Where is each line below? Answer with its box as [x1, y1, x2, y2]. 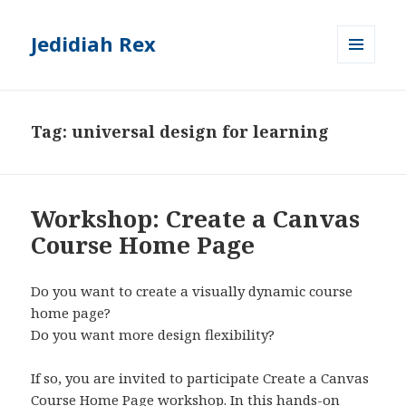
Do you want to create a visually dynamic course [31, 282, 353, 301]
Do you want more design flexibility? [31, 325, 275, 344]
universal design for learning [72, 121, 330, 143]
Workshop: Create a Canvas [31, 202, 361, 236]
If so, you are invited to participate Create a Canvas [31, 369, 370, 388]
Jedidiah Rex [31, 30, 157, 58]
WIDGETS [337, 93, 391, 110]
